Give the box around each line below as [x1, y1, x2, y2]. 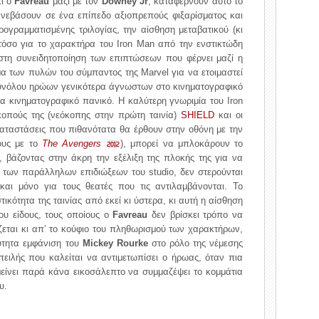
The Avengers [41, 138, 106, 149]
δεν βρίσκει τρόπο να [147, 209, 244, 220]
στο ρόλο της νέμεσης [147, 238, 244, 249]
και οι [214, 110, 244, 120]
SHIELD [181, 110, 215, 120]
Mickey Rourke [82, 238, 148, 249]
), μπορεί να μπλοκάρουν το [120, 138, 244, 149]
